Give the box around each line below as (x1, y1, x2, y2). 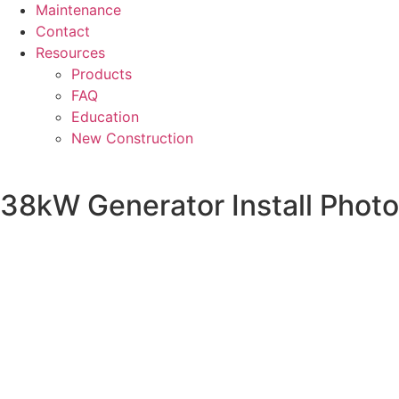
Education (71, 108, 139, 126)
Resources (36, 44, 105, 61)
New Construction (71, 129, 193, 147)
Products (71, 65, 132, 83)
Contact (36, 22, 90, 40)
